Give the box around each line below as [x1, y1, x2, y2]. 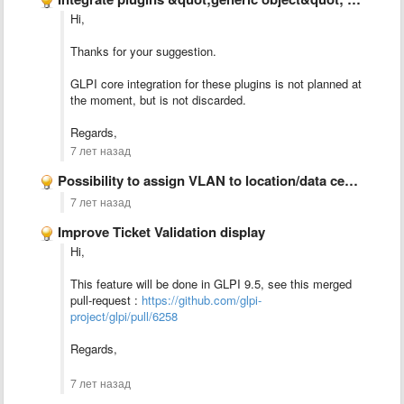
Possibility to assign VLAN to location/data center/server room [58, 170, 344, 190]
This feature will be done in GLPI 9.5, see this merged [70, 275, 352, 292]
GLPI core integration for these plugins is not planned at [70, 75, 362, 92]
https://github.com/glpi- [142, 291, 262, 308]
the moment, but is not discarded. [70, 91, 246, 108]
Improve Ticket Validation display [58, 222, 265, 242]
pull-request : [70, 291, 142, 308]
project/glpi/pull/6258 [70, 308, 178, 325]
